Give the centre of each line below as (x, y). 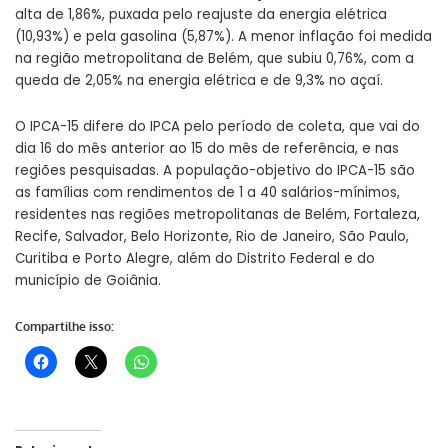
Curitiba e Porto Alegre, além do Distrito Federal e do (195, 259)
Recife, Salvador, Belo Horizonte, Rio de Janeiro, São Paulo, (212, 237)
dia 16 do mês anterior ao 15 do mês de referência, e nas (207, 149)
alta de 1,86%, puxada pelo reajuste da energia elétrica (201, 15)
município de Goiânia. (88, 281)
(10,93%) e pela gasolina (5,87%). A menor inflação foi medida (223, 37)
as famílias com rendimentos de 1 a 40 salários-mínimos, (207, 193)
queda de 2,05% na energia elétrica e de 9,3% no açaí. (199, 81)
